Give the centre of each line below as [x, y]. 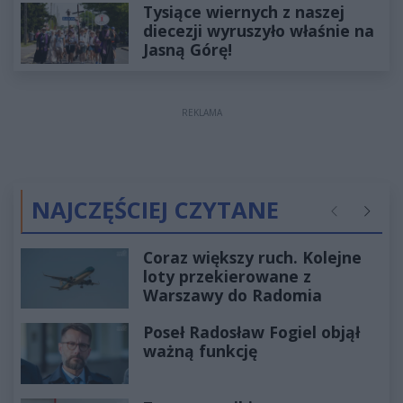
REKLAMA [201, 112]
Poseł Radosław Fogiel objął [251, 332]
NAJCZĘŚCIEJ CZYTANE [155, 210]
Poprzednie [359, 219]
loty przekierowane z [227, 276]
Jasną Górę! [188, 50]
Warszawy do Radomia [233, 295]
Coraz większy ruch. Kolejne [252, 257]
